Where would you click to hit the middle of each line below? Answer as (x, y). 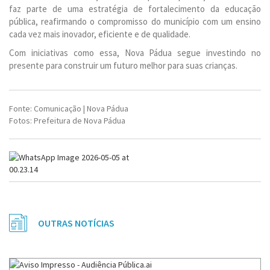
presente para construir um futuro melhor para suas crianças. (123, 65)
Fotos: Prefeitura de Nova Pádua (67, 121)
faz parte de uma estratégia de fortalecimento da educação (135, 9)
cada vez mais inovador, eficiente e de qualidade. (100, 34)
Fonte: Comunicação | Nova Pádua (69, 108)
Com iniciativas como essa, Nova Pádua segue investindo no (135, 53)
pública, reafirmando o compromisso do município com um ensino (135, 21)
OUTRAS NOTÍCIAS (76, 223)
